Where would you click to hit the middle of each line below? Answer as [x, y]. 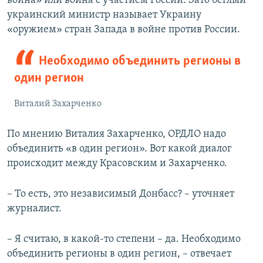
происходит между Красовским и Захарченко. [117, 164]
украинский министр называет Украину [104, 15]
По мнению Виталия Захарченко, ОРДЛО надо [117, 134]
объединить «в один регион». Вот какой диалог [119, 149]
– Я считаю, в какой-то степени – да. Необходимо [124, 240]
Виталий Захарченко [58, 104]
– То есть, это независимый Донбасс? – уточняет [121, 194]
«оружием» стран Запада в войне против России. [124, 30]
